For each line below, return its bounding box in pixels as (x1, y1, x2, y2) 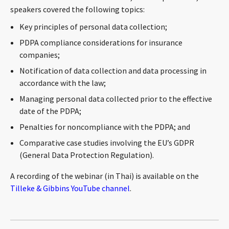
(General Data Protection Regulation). (19, 150, 154, 160)
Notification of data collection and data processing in (19, 65, 207, 76)
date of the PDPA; (19, 106, 81, 116)
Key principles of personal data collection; (19, 21, 167, 32)
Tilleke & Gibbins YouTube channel (10, 183, 130, 193)
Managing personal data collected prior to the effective (19, 94, 212, 104)
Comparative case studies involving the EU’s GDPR (19, 138, 194, 148)
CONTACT (93, 4, 133, 16)
